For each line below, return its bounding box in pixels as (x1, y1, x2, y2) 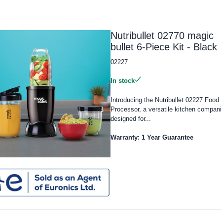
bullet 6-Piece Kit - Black (110, 41, 217, 52)
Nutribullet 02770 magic (110, 30, 214, 41)
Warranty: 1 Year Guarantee (110, 133, 193, 141)
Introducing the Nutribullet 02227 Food (110, 96, 219, 104)
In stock (110, 76, 135, 84)
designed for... (110, 114, 151, 122)
